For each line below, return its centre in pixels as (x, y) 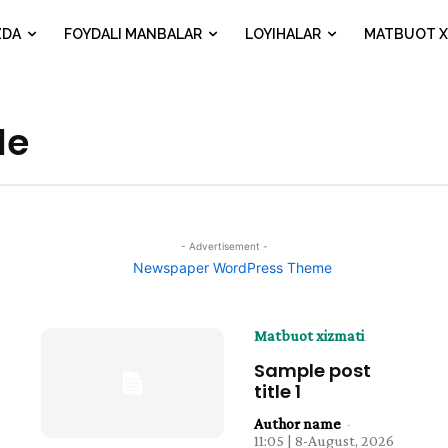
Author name (297, 423)
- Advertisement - (224, 246)
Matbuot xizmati (308, 335)
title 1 (277, 391)
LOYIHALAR (283, 34)
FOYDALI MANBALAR (133, 34)
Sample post (312, 370)
